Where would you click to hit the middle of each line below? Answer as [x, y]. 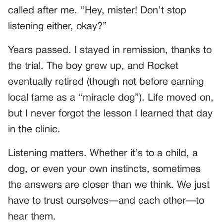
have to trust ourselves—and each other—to [106, 201]
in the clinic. [34, 130]
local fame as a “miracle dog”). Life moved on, [111, 98]
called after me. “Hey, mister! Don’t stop [97, 11]
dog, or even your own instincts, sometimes [104, 169]
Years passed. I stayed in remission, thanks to [110, 50]
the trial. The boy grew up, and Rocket [93, 66]
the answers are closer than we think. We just [109, 185]
